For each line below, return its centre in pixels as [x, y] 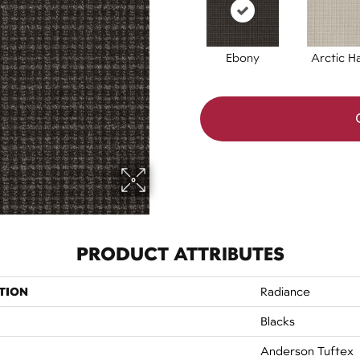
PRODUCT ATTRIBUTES [180, 254]
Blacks [278, 321]
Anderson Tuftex [307, 351]
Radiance [285, 291]
